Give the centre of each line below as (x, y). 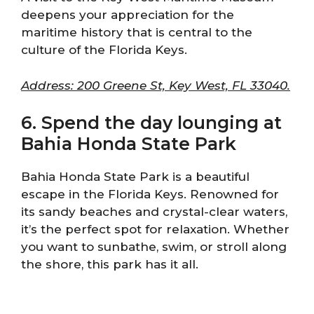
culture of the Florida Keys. (104, 50)
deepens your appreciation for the (128, 15)
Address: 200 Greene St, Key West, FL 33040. (156, 85)
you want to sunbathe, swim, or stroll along (154, 247)
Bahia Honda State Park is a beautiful (135, 177)
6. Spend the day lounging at (151, 123)
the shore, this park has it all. (110, 264)
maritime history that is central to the (137, 32)
